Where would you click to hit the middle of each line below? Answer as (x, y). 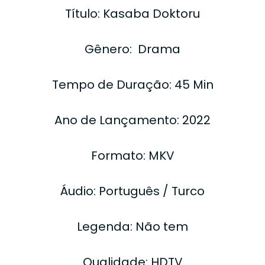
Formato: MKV (132, 155)
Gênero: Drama (132, 49)
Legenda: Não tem (132, 226)
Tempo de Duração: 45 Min (132, 84)
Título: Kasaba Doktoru (132, 13)
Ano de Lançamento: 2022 (132, 120)
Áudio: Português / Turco (132, 191)
